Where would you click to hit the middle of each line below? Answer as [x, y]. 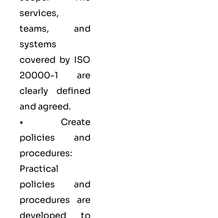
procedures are [55, 200]
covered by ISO [55, 60]
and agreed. [45, 107]
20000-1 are [55, 76]
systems [38, 45]
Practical [39, 169]
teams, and [55, 29]
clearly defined [55, 91]
